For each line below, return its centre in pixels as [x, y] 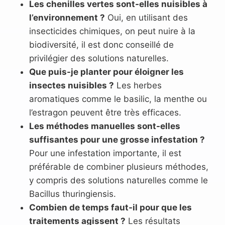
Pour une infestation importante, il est [105, 153]
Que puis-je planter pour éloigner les [106, 72]
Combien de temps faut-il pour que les [110, 207]
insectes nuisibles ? [72, 85]
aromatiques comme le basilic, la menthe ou [118, 99]
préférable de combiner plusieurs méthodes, [119, 166]
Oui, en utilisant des [146, 17]
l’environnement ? [67, 17]
